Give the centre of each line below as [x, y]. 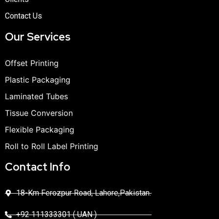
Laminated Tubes [36, 97]
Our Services [38, 37]
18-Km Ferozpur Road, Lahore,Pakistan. [83, 193]
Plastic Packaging [38, 80]
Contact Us [23, 16]
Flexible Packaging [40, 130]
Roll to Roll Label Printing [52, 146]
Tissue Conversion [39, 113]
